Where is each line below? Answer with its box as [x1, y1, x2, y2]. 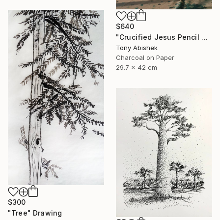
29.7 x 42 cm [116, 63, 157, 71]
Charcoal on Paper [116, 53, 174, 61]
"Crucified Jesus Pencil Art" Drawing [201, 32, 208, 41]
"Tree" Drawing [8, 208, 62, 217]
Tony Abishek [116, 43, 158, 52]
